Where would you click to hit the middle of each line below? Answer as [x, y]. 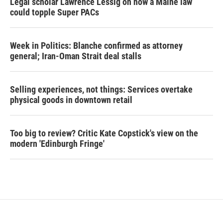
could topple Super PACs [55, 12]
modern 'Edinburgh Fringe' [57, 144]
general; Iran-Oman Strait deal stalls [76, 56]
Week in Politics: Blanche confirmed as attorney [96, 46]
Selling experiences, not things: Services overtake [101, 89]
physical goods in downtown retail [71, 100]
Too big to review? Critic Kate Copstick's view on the [104, 133]
